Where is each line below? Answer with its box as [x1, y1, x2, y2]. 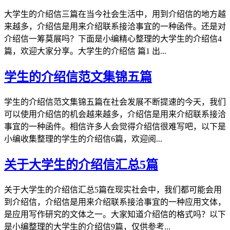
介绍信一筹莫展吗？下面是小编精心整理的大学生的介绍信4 [4, 34, 222, 43]
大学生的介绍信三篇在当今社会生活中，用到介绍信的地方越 [4, 9, 226, 18]
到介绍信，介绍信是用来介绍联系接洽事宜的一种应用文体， [4, 197, 226, 206]
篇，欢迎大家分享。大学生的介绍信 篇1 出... [4, 46, 166, 55]
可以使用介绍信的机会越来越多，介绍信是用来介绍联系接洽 [4, 109, 226, 119]
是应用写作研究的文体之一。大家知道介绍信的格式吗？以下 [4, 209, 226, 219]
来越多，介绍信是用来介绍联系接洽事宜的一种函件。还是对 [4, 22, 226, 31]
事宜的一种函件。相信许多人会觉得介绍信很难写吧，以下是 [4, 122, 226, 131]
